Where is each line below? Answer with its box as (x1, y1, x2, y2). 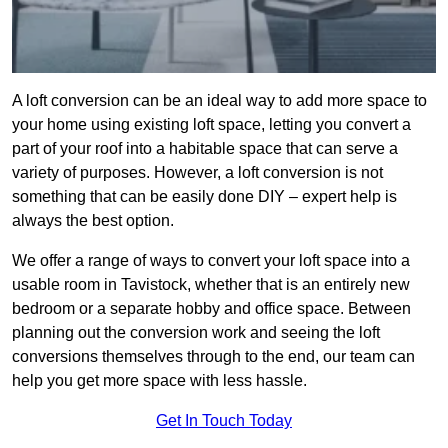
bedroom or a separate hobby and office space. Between (12, 300, 411, 318)
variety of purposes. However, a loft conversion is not (12, 164, 383, 182)
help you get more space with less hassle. (12, 372, 307, 390)
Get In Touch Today (156, 412, 292, 430)
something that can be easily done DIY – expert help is (12, 188, 397, 206)
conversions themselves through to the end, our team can (12, 348, 415, 366)
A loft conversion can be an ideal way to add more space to (12, 92, 427, 110)
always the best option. (12, 212, 174, 230)
